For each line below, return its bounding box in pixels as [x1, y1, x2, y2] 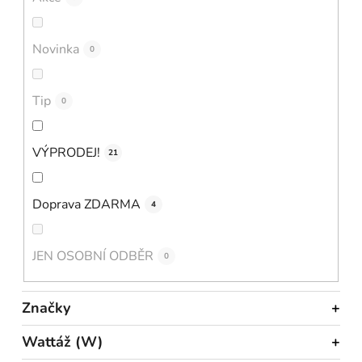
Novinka [32, 40, 79, 58]
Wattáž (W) [22, 331, 103, 351]
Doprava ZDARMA [32, 195, 141, 213]
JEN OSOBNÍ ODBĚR [32, 246, 154, 265]
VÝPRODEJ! [32, 143, 100, 162]
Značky [22, 297, 70, 318]
